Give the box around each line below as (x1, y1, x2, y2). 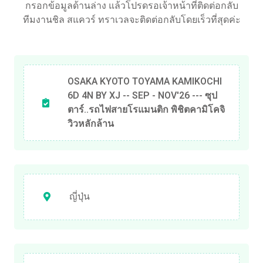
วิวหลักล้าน (68, 116, 114, 131)
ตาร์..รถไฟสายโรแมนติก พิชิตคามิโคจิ (68, 102, 225, 117)
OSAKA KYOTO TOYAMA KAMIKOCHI (68, 74, 222, 89)
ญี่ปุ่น (69, 190, 90, 204)
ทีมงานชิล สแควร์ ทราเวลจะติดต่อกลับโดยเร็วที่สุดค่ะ (22, 12, 241, 27)
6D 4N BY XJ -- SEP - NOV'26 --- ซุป (68, 88, 217, 103)
